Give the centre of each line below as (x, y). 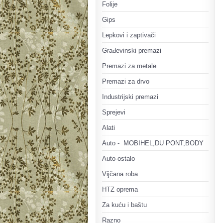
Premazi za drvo (126, 81)
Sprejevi (114, 112)
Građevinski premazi (132, 51)
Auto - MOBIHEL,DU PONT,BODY (153, 143)
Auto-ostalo (118, 159)
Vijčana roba (120, 174)
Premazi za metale (129, 66)
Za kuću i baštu (124, 205)
